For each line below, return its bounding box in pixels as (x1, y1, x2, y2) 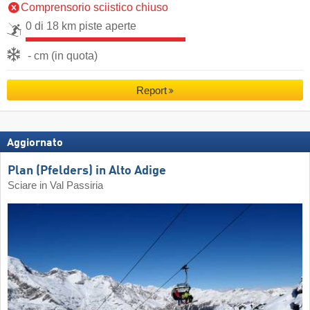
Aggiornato (7, 138, 63, 149)
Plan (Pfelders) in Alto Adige (8, 164, 166, 177)
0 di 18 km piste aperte (26, 19, 136, 32)
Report (136, 84, 167, 96)
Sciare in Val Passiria (8, 179, 103, 191)
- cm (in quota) (28, 49, 98, 62)
